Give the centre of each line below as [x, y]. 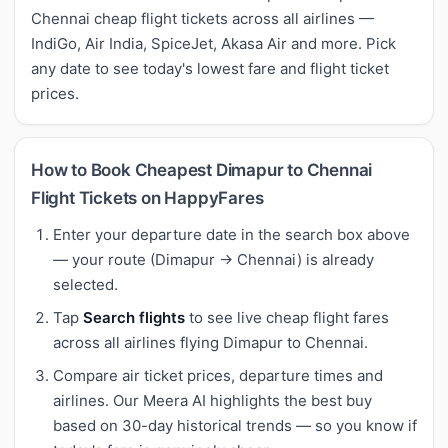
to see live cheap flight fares [287, 317]
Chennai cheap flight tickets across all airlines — [202, 18]
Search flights [134, 317]
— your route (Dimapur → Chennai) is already [213, 259]
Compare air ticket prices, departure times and [218, 375]
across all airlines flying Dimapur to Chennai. [210, 342]
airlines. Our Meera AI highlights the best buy [212, 400]
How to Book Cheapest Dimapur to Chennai [202, 169]
